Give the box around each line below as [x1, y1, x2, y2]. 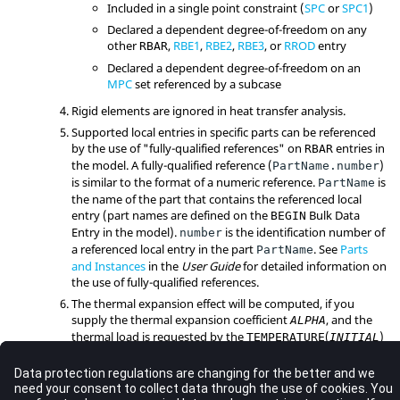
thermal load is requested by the [71, 328, 246, 345]
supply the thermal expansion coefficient [71, 311, 290, 328]
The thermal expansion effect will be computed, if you [71, 295, 354, 312]
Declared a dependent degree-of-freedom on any [107, 21, 367, 37]
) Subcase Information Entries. [206, 345, 366, 362]
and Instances [71, 257, 146, 274]
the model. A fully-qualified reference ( [71, 156, 272, 173]
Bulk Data [306, 206, 360, 223]
